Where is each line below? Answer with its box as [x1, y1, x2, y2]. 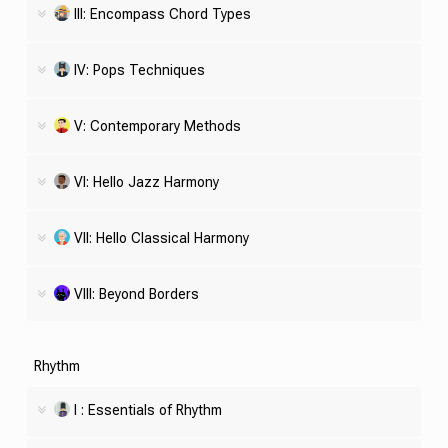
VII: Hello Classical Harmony [73, 231, 249, 244]
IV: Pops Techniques [73, 63, 205, 76]
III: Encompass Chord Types [73, 7, 251, 20]
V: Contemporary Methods [73, 119, 241, 132]
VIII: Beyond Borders [73, 287, 199, 300]
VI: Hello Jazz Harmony [73, 175, 219, 188]
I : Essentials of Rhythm [73, 403, 222, 416]
